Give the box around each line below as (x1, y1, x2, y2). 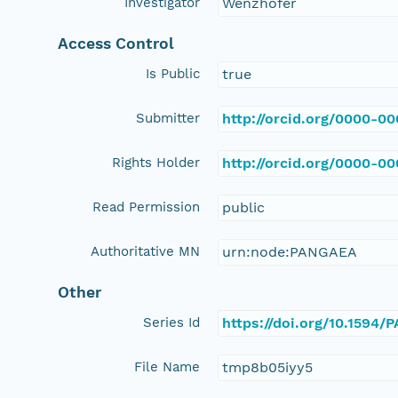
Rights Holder (112, 154, 201, 171)
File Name (134, 358, 201, 375)
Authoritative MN (91, 243, 201, 259)
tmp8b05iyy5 (222, 358, 314, 376)
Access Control (58, 34, 175, 52)
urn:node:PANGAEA (222, 243, 358, 260)
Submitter (136, 109, 201, 126)
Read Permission (92, 198, 201, 215)
